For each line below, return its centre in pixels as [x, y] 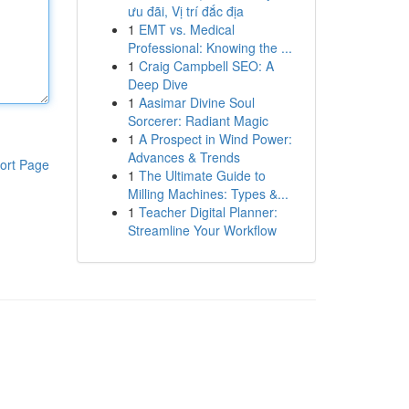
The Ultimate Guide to [202, 175]
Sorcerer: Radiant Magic [198, 121]
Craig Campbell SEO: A [206, 66]
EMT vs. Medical [186, 29]
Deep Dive [157, 84]
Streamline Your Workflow [202, 230]
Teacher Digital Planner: [208, 212]
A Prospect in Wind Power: [215, 139]
